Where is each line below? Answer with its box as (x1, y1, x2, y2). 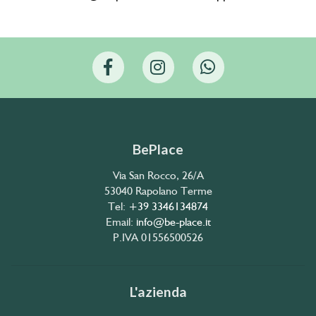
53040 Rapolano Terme (104, 183, 212, 197)
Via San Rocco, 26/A (112, 168, 204, 182)
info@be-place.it (135, 214, 211, 229)
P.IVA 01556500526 (113, 230, 203, 244)
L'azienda (129, 284, 187, 300)
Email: (105, 214, 136, 229)
